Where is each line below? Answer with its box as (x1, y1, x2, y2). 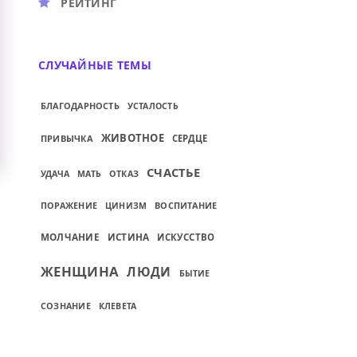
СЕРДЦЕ (171, 132, 208, 144)
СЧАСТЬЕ (147, 164, 201, 180)
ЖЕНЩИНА (41, 262, 120, 280)
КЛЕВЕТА (98, 300, 137, 312)
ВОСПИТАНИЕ (155, 199, 218, 211)
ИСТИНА (107, 230, 150, 243)
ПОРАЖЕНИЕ (41, 199, 97, 211)
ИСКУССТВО (157, 231, 215, 243)
